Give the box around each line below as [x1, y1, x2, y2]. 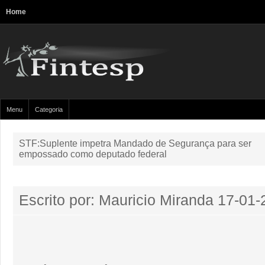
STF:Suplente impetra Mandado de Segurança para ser [19, 138, 251, 148]
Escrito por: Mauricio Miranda [19, 192, 214, 208]
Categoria [35, 106, 63, 113]
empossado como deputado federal [19, 149, 167, 159]
